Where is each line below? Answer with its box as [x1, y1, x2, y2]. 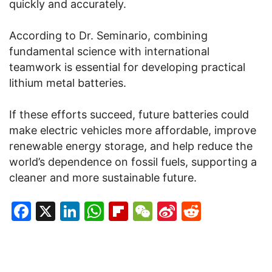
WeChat [152, 199, 225, 223]
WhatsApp [104, 199, 200, 223]
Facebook [31, 199, 121, 223]
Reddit [201, 199, 261, 223]
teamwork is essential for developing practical [9, 61, 245, 74]
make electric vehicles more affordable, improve [9, 124, 256, 137]
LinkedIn [80, 199, 157, 223]
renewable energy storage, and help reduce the [9, 140, 253, 153]
